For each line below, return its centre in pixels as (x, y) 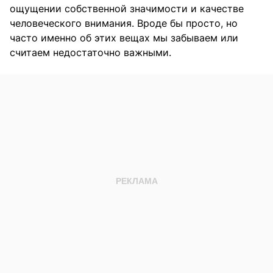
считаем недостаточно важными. (90, 53)
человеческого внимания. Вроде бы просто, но (124, 23)
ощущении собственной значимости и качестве (127, 9)
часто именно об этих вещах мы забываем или (124, 38)
